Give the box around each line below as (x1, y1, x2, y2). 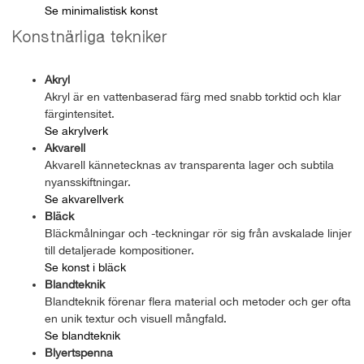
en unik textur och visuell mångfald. (45, 311, 227, 325)
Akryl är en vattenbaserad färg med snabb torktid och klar (45, 89, 341, 103)
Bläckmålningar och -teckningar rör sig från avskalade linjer (45, 226, 352, 240)
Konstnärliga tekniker (12, 31, 167, 46)
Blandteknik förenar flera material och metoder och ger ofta (45, 294, 351, 308)
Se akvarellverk (45, 192, 123, 206)
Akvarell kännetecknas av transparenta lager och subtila (45, 158, 334, 171)
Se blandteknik (45, 328, 120, 342)
